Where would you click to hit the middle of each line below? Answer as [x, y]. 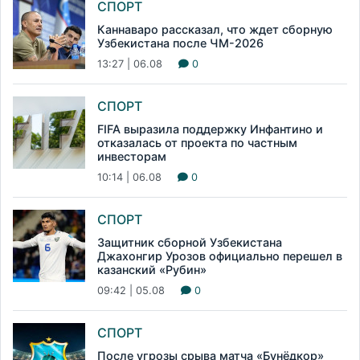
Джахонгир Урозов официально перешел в [220, 256]
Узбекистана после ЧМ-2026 [180, 43]
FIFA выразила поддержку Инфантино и [210, 129]
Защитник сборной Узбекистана [190, 243]
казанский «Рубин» [152, 270]
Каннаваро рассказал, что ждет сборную [215, 30]
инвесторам [132, 157]
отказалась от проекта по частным [197, 143]
